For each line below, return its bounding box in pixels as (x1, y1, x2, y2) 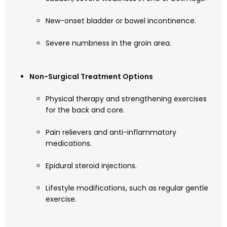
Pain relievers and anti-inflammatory (46, 127, 176, 138)
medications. (46, 138, 92, 149)
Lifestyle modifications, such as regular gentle (46, 183, 208, 194)
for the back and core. (46, 105, 125, 116)
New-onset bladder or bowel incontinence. (46, 16, 196, 26)
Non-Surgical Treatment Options (29, 71, 153, 82)
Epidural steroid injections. (46, 161, 137, 171)
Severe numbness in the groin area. (46, 38, 171, 49)
